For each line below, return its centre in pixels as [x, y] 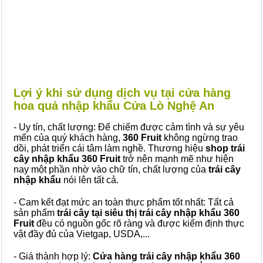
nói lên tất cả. [91, 180]
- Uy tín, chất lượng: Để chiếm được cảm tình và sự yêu [129, 127]
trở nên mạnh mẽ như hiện [177, 159]
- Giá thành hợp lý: [53, 256]
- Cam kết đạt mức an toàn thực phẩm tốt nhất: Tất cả [124, 202]
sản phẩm [34, 213]
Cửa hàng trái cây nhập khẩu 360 [166, 256]
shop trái [225, 148]
